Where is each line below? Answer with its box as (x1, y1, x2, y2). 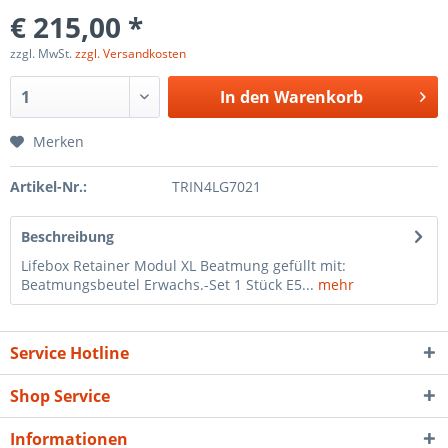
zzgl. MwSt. (10, 45, 75, 62)
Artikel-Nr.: (10, 177, 87, 196)
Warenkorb (273, 86, 363, 108)
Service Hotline (10, 342, 129, 364)
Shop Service (10, 385, 110, 407)
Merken (33, 132, 84, 151)
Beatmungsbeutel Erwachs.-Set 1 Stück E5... (21, 275, 314, 294)
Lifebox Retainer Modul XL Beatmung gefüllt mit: (21, 256, 346, 275)
